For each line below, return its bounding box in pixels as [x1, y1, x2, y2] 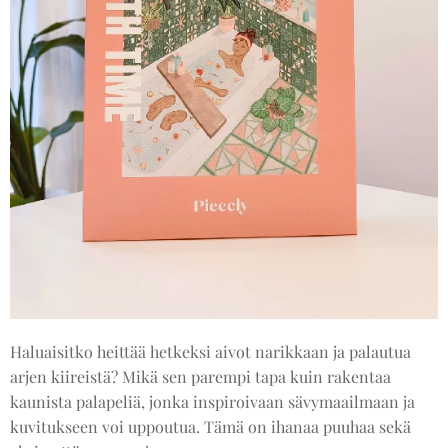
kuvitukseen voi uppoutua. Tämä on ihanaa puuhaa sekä [10, 415, 411, 437]
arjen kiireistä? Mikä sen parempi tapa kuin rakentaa [10, 365, 391, 387]
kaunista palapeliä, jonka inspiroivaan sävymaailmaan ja [10, 390, 415, 412]
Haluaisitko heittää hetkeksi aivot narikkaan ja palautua [10, 340, 411, 362]
